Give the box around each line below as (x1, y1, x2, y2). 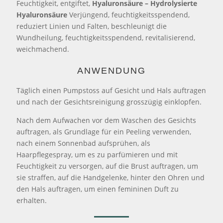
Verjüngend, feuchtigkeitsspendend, (67, 10, 190, 20)
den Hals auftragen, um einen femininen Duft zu (16, 184, 179, 194)
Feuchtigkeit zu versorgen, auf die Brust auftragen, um (16, 161, 199, 171)
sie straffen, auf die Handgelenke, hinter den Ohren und (16, 173, 205, 183)
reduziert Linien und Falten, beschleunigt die (16, 21, 167, 31)
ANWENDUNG (77, 66, 146, 76)
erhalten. (16, 196, 51, 206)
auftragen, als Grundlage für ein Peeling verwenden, (16, 127, 192, 137)
